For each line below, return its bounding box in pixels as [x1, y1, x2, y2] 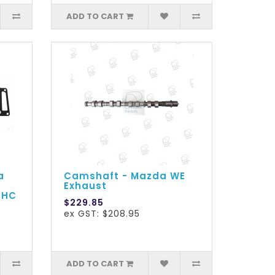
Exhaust [64, 179, 107, 193]
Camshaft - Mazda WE [64, 169, 186, 183]
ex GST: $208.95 [64, 207, 141, 220]
